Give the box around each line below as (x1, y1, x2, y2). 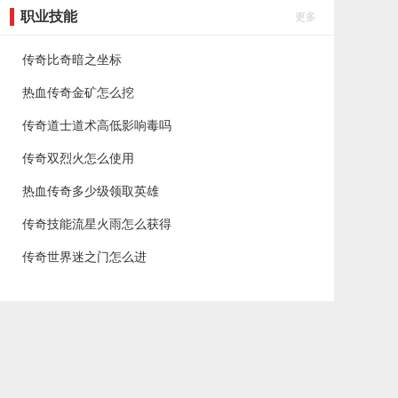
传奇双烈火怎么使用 (22, 151, 134, 165)
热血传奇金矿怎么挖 (22, 85, 134, 99)
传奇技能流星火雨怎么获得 (22, 217, 171, 231)
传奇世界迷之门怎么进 (22, 250, 147, 264)
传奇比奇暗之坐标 (22, 52, 122, 67)
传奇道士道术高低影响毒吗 (22, 118, 171, 132)
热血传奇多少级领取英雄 (22, 184, 159, 198)
